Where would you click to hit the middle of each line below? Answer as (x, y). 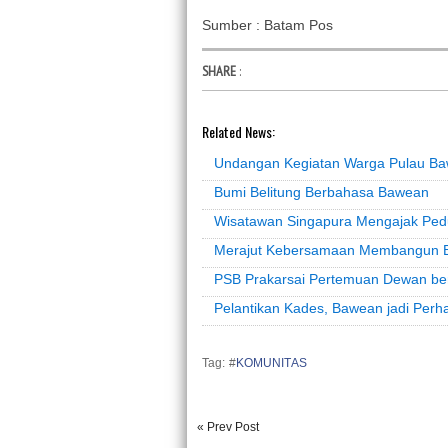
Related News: (238, 131)
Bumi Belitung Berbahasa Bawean (321, 191)
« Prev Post (228, 426)
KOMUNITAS (271, 362)
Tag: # (219, 362)
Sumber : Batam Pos (267, 24)
